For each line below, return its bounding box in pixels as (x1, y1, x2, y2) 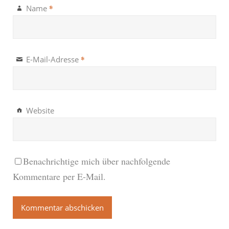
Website (26, 105, 54, 116)
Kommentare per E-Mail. (13, 170, 106, 182)
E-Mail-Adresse (26, 54, 81, 64)
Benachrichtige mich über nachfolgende (23, 154, 170, 167)
